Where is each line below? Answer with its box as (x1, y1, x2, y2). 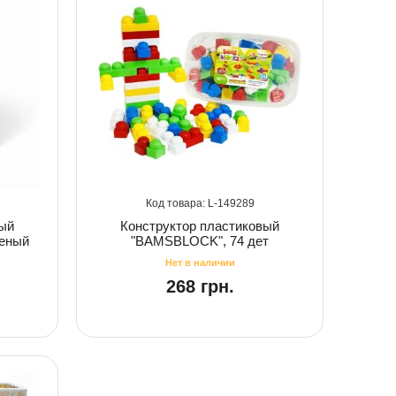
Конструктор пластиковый (120, 217, 279, 233)
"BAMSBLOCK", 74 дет (131, 232, 269, 248)
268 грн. (165, 276, 234, 296)
